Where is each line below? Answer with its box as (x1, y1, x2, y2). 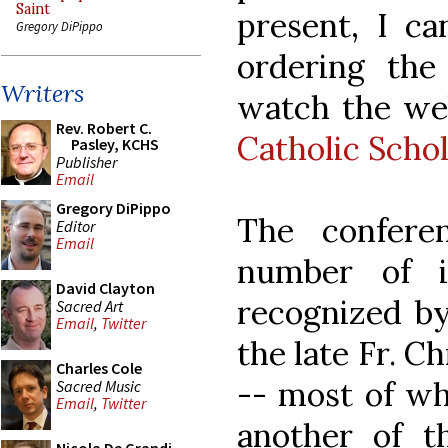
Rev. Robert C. (56, 118, 152, 138)
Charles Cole (56, 358, 142, 378)
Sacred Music (56, 375, 141, 396)
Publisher (56, 151, 117, 172)
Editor (56, 215, 95, 236)
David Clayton (56, 278, 155, 298)
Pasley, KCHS (71, 134, 159, 154)
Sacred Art (56, 295, 123, 316)
